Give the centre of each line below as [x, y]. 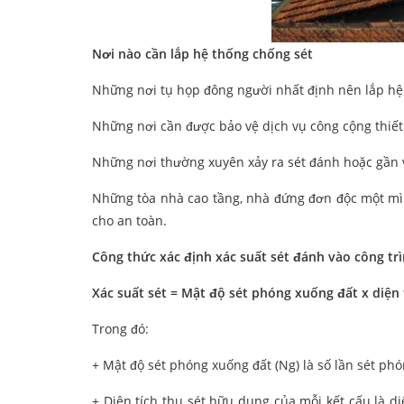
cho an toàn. [129, 221]
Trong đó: [120, 329]
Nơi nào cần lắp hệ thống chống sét [202, 54]
